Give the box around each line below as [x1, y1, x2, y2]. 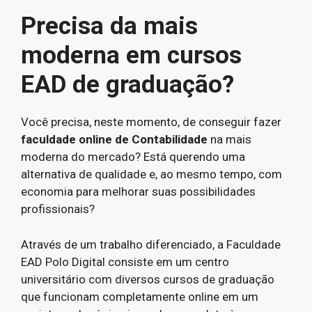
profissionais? [21, 202, 95, 216]
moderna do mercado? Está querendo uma [21, 150, 245, 164]
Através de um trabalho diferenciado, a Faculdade [21, 237, 281, 251]
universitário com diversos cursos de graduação [21, 272, 274, 286]
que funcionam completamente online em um [21, 289, 258, 304]
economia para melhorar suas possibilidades [21, 185, 256, 198]
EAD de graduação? [21, 70, 234, 99]
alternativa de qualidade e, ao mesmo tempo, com [21, 167, 282, 181]
